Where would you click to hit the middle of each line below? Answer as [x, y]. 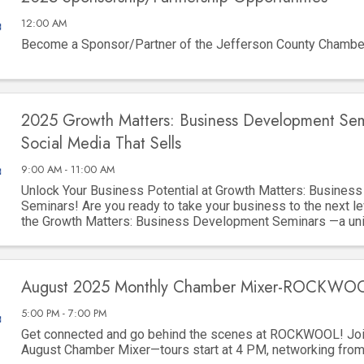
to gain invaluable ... [75, 236]
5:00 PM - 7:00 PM [63, 313]
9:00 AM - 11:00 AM [67, 169]
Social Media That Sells [101, 143]
